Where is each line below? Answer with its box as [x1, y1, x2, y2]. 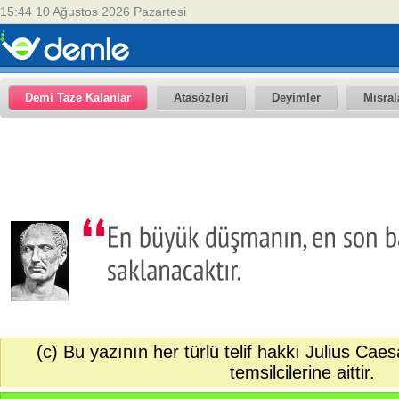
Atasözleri [174, 91, 229, 104]
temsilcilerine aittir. [230, 362, 376, 383]
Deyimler [272, 91, 321, 104]
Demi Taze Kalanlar [25, 91, 131, 104]
